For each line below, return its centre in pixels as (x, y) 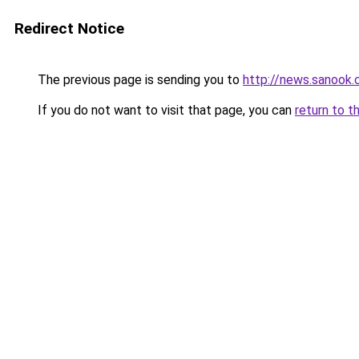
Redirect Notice (69, 28)
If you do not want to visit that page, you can (165, 110)
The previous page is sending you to (139, 80)
